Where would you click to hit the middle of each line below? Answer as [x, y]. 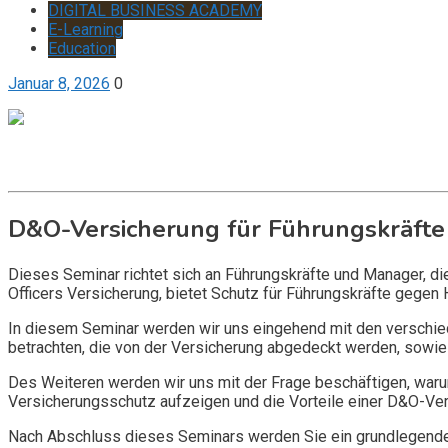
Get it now [43, 154]
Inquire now [48, 173]
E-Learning [85, 29]
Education [82, 48]
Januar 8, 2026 [59, 83]
